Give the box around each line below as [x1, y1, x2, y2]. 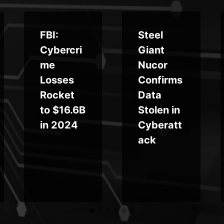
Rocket [39, 88, 74, 101]
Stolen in [138, 103, 180, 116]
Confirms [138, 73, 182, 86]
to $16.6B [39, 103, 85, 116]
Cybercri [39, 43, 82, 56]
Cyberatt [138, 118, 182, 131]
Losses [39, 73, 74, 86]
